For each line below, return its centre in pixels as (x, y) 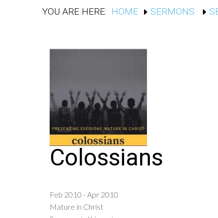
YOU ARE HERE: (74, 12)
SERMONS (174, 12)
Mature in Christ (76, 206)
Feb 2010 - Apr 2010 (84, 194)
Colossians (106, 158)
